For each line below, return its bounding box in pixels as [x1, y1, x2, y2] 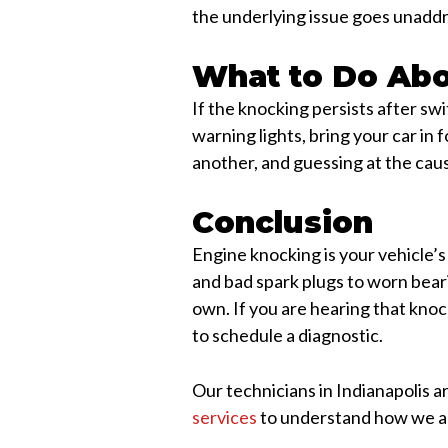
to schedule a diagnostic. [192, 323, 387, 346]
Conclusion [192, 203, 374, 241]
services [192, 406, 258, 429]
